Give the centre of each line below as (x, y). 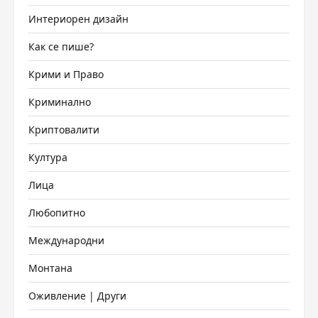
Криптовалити (64, 130)
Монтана (50, 268)
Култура (48, 157)
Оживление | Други (77, 296)
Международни (66, 240)
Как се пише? (61, 46)
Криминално (60, 102)
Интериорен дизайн (78, 19)
